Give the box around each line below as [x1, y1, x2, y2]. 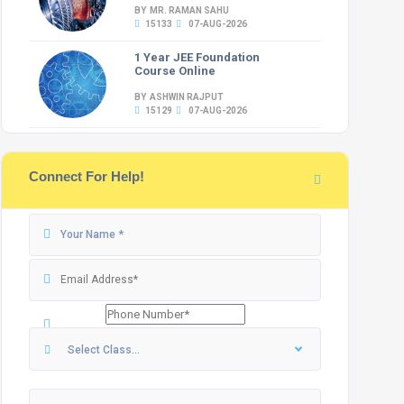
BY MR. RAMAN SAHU [134, 5, 232, 15]
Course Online [134, 64, 216, 78]
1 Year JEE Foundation [134, 50, 261, 64]
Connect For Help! [29, 169, 145, 184]
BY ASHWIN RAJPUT [134, 92, 226, 102]
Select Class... [68, 344, 141, 356]
